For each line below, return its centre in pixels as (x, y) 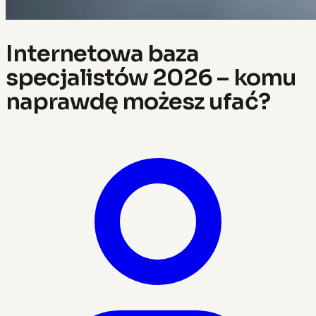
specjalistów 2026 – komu (151, 77)
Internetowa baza (103, 53)
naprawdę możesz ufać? (138, 101)
